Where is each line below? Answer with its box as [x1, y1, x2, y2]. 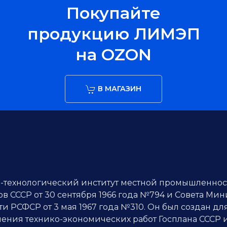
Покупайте [66, 3, 161, 23]
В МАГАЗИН [96, 84, 141, 93]
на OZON [75, 45, 152, 64]
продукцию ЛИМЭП [27, 24, 200, 44]
